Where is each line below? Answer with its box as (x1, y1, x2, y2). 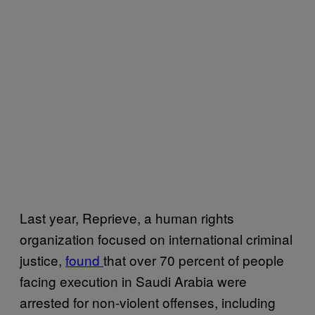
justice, (20, 250, 65, 269)
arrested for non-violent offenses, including (20, 292, 276, 311)
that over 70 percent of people (103, 250, 284, 269)
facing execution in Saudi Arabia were (20, 271, 247, 290)
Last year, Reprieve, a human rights (20, 207, 234, 227)
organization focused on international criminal (20, 229, 292, 248)
